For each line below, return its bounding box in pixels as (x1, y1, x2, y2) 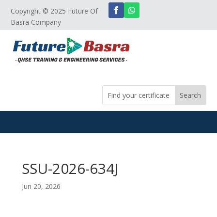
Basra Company (11, 17, 62, 27)
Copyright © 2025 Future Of (11, 6, 98, 15)
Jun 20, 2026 (21, 182, 61, 191)
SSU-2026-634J (21, 158, 118, 179)
